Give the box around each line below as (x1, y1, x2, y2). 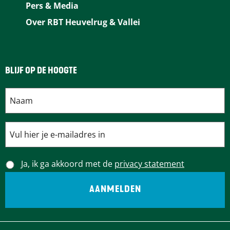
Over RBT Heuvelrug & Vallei (26, 16, 140, 28)
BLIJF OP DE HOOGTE (5, 67, 77, 75)
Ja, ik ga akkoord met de (21, 158, 114, 169)
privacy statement (114, 158, 184, 169)
